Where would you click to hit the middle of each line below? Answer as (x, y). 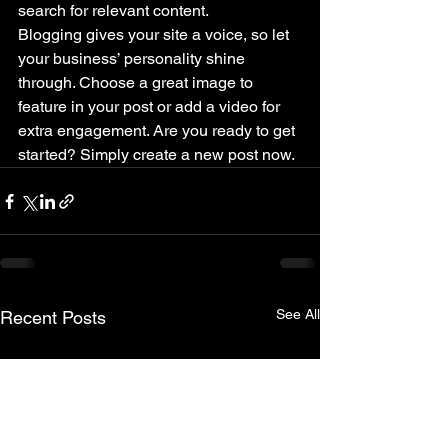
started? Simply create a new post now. (158, 155)
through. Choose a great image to (137, 83)
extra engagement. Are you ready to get (158, 131)
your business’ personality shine (133, 59)
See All (298, 314)
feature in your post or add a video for (151, 107)
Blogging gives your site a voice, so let (155, 35)
